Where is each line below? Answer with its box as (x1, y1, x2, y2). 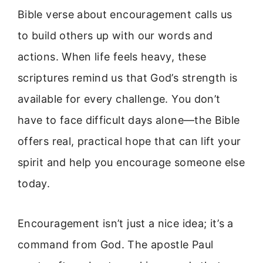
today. (18, 177, 50, 190)
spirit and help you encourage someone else (18, 156, 245, 168)
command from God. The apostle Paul (18, 238, 214, 251)
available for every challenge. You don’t (18, 93, 221, 105)
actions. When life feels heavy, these (18, 50, 207, 63)
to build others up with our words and (18, 29, 213, 42)
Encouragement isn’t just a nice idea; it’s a (18, 217, 234, 230)
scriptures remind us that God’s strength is (18, 72, 238, 84)
